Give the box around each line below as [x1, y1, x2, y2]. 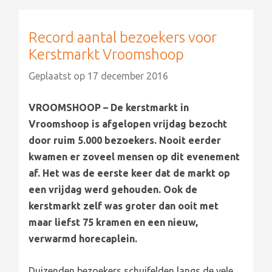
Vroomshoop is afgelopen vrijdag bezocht [29, 118, 228, 130]
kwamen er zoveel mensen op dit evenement [29, 151, 240, 163]
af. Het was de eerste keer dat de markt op [29, 168, 231, 179]
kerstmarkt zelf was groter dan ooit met [29, 200, 219, 212]
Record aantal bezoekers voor [29, 29, 217, 46]
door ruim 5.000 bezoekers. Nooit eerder [29, 135, 222, 146]
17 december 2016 [87, 70, 169, 81]
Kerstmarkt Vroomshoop [29, 46, 185, 63]
